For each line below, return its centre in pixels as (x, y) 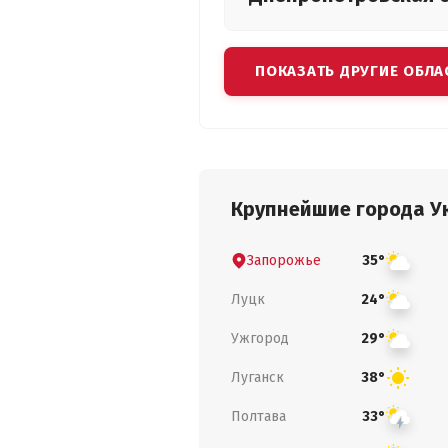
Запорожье (284, 260)
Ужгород (260, 338)
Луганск (257, 377)
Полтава (258, 416)
